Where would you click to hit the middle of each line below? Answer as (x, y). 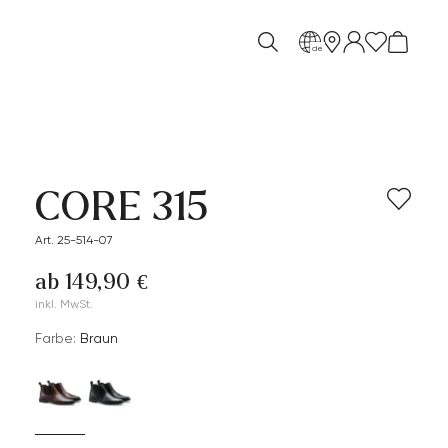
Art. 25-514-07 (74, 240)
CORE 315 (122, 207)
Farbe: (56, 338)
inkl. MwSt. (64, 304)
